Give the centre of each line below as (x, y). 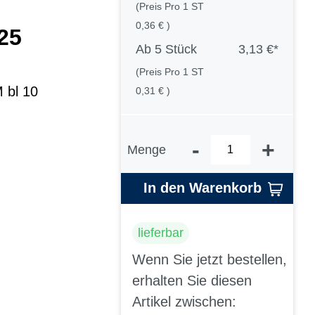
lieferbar (161, 232)
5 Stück (175, 50)
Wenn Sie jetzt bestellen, (210, 260)
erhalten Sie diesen (192, 281)
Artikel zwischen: (184, 302)
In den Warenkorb (202, 188)
